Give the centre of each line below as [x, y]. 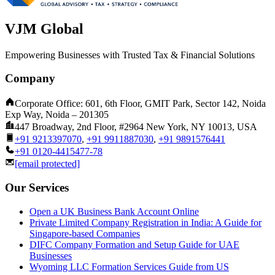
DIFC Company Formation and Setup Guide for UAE [134, 244]
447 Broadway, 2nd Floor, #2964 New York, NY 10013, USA [136, 127]
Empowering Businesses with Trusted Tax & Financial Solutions [130, 55]
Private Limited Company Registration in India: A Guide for [145, 222]
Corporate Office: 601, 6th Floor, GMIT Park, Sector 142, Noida [140, 104]
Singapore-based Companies [85, 233]
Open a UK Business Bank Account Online [114, 211]
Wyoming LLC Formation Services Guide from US [129, 266]
